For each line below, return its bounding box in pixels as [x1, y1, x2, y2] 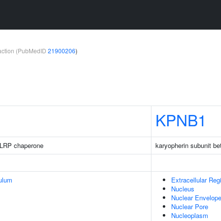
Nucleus [171, 184, 194, 193]
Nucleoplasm [171, 211, 208, 220]
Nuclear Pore [171, 202, 208, 211]
